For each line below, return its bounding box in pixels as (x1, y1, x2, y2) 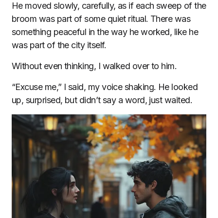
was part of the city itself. (12, 40, 107, 50)
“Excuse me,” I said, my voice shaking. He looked (12, 82, 198, 92)
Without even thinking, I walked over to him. (12, 61, 177, 71)
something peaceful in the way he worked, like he (12, 27, 199, 37)
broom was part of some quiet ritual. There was (12, 14, 191, 24)
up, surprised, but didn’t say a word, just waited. (12, 95, 192, 105)
